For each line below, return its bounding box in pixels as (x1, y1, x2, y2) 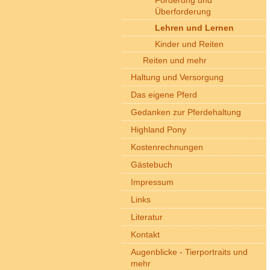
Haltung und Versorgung (131, 72, 224, 82)
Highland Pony (131, 125, 186, 134)
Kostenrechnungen (131, 142, 203, 152)
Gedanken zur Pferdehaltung (131, 107, 241, 117)
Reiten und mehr (143, 55, 207, 65)
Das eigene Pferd (131, 90, 197, 99)
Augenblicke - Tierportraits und (131, 247, 248, 257)
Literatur (131, 212, 163, 222)
